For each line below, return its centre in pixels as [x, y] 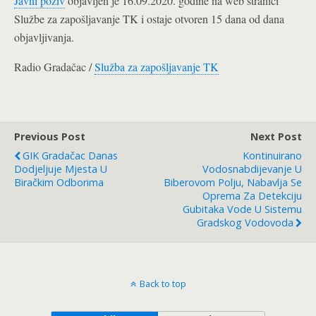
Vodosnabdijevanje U [252, 169]
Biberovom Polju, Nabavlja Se [233, 182]
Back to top [163, 284]
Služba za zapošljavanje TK [157, 67]
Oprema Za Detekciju [252, 196]
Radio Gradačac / [54, 67]
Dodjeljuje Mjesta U [61, 169]
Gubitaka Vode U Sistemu [242, 209]
